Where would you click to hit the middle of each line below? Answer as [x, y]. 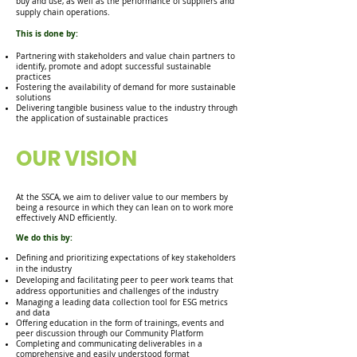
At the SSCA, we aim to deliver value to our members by [122, 197]
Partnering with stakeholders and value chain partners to [126, 56]
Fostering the [42, 87]
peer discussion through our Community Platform [110, 333]
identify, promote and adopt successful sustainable [114, 67]
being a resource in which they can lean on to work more [125, 208]
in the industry [44, 269]
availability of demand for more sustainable [152, 87]
